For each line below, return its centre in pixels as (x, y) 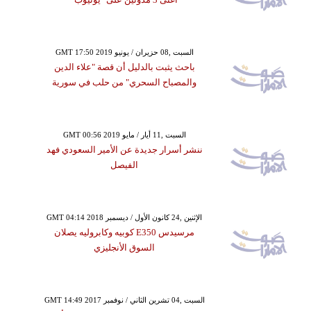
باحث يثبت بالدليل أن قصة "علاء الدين (124, 67)
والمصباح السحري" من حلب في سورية (125, 82)
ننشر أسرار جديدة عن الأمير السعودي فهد (124, 149)
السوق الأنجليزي (125, 247)
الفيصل (125, 165)
